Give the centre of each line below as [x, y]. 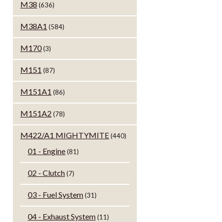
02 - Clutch [46, 173]
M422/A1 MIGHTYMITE [65, 135]
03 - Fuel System [55, 195]
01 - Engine [47, 151]
